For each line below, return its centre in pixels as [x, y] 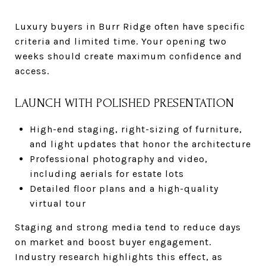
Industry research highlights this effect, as [119, 256]
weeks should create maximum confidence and [129, 56]
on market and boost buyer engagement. [113, 242]
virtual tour [58, 203]
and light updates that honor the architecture [140, 144]
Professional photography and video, [118, 159]
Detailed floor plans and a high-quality [124, 188]
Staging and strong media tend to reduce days [128, 227]
